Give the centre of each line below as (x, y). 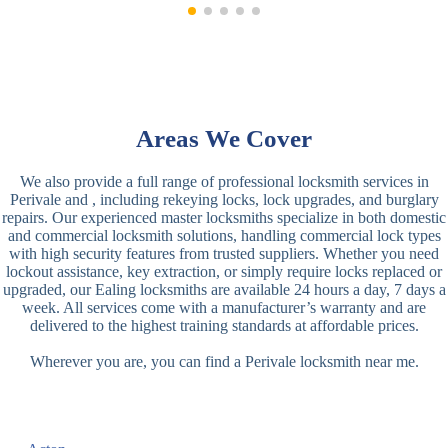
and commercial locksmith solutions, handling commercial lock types (224, 235)
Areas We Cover (224, 138)
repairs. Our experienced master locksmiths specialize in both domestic (224, 217)
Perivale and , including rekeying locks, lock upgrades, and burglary (224, 199)
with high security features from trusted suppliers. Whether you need (224, 253)
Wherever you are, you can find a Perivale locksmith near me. (224, 361)
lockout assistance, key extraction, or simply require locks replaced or (224, 271)
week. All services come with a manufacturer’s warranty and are (224, 307)
